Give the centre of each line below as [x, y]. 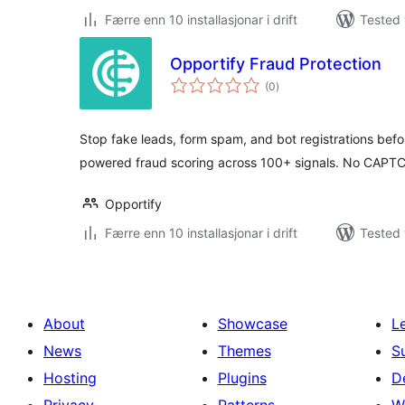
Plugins [242, 378]
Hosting [70, 378]
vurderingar [304, 80]
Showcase [252, 324]
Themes [244, 351]
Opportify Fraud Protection [276, 64]
